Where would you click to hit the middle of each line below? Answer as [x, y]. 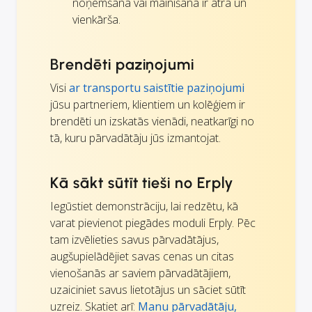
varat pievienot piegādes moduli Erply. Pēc [153, 223]
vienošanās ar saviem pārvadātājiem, [140, 273]
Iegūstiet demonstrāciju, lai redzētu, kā [144, 206]
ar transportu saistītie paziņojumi [157, 88]
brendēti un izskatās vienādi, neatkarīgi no [152, 122]
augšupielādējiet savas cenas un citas [142, 257]
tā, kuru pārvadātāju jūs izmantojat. [135, 138]
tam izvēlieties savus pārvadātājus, [134, 240]
